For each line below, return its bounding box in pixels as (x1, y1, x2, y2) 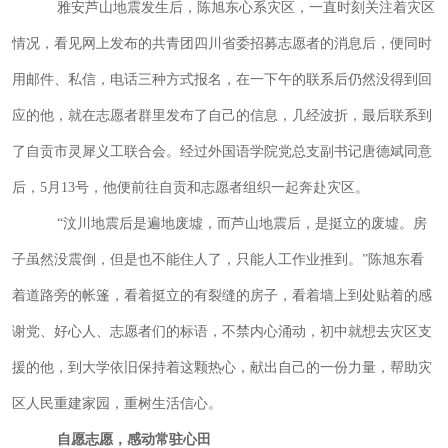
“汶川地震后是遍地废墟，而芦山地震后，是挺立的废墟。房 (56, 214, 427, 231)
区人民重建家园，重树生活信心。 (11, 394, 222, 411)
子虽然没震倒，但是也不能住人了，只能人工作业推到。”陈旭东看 (11, 250, 424, 267)
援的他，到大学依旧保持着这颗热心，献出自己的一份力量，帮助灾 (11, 358, 432, 375)
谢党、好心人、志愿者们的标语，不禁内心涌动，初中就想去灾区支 (11, 322, 432, 339)
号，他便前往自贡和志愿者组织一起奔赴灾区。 (74, 178, 369, 195)
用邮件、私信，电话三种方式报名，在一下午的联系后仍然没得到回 (11, 70, 432, 87)
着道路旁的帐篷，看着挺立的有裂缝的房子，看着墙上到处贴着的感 (11, 286, 432, 303)
